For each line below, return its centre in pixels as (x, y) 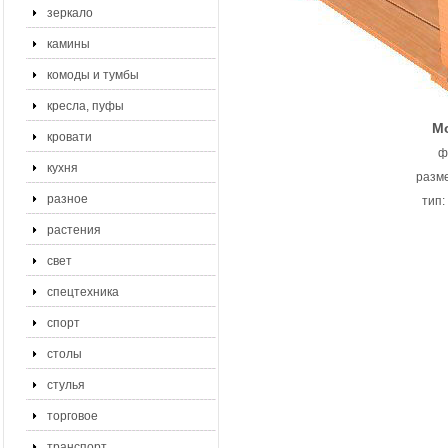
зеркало (70, 13)
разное (67, 199)
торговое (72, 416)
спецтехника (83, 292)
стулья (66, 385)
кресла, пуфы (85, 106)
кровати (69, 137)
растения (74, 230)
